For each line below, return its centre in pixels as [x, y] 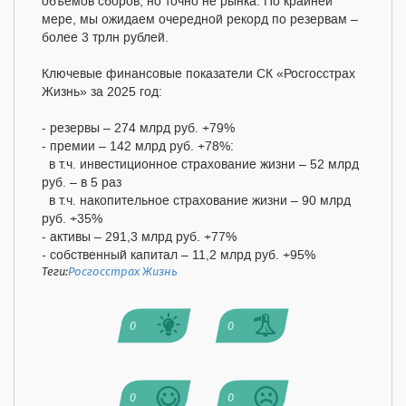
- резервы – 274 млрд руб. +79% [138, 129]
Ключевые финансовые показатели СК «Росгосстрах [198, 75]
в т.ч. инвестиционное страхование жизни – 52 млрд [200, 165]
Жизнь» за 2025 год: [104, 93]
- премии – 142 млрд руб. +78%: [138, 147]
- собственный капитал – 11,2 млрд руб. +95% [179, 256]
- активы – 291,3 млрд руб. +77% [139, 238]
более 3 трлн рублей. [105, 39]
